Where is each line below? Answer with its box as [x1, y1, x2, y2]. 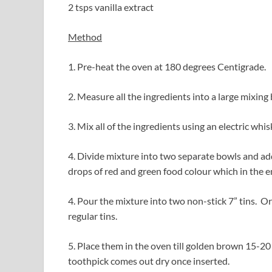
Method [68, 31, 102, 43]
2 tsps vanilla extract [68, 1, 154, 13]
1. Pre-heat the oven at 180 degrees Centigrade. [68, 61, 266, 73]
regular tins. [68, 210, 117, 222]
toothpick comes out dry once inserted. [68, 255, 229, 267]
